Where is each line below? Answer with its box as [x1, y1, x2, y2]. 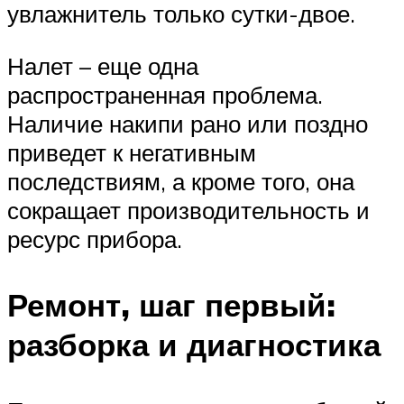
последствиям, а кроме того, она [7, 166, 354, 196]
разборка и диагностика [7, 324, 381, 364]
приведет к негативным [7, 137, 256, 167]
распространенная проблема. [7, 79, 323, 109]
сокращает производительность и [7, 195, 370, 225]
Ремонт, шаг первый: [7, 284, 335, 325]
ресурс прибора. [7, 224, 182, 253]
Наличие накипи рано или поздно [7, 108, 368, 138]
